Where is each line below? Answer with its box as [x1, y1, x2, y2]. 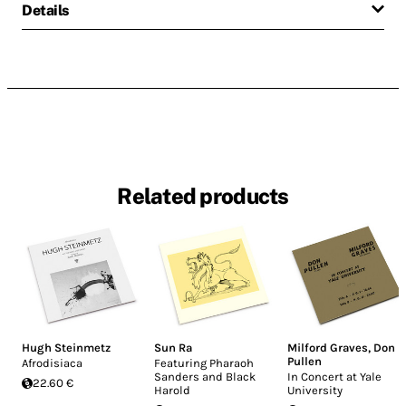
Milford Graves [286, 341, 368, 355]
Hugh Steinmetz [22, 341, 111, 355]
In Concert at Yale [286, 370, 382, 384]
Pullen [286, 354, 322, 369]
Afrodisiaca [22, 356, 82, 371]
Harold [154, 383, 191, 398]
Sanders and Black [154, 370, 256, 384]
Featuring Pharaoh [154, 356, 255, 371]
